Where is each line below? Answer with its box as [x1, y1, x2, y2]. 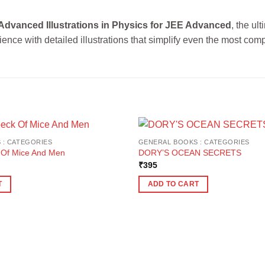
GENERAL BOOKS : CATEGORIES [138, 138, 250, 146]
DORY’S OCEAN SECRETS [138, 148, 241, 158]
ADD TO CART [147, 180, 199, 188]
